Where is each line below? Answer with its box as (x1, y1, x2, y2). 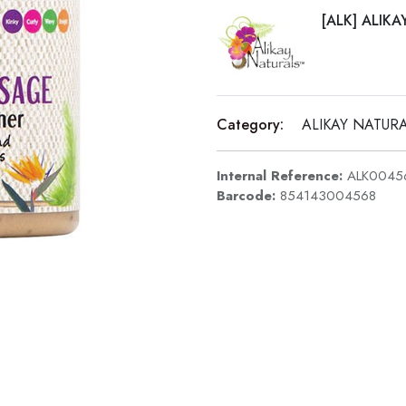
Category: (217, 114, 284, 136)
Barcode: (217, 186, 280, 207)
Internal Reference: (217, 166, 347, 187)
